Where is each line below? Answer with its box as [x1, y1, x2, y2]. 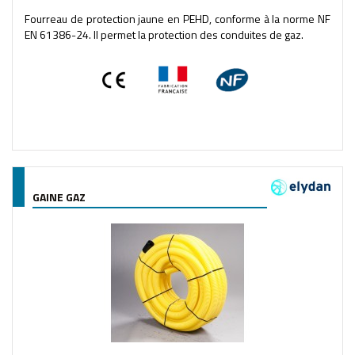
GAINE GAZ [32, 188, 86, 205]
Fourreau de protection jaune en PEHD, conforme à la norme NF [25, 10, 330, 27]
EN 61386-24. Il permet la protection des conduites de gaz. [25, 25, 303, 43]
